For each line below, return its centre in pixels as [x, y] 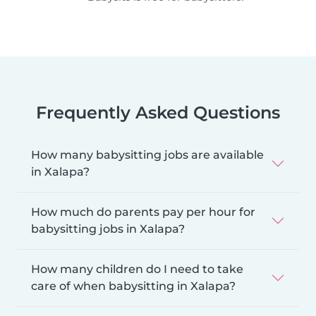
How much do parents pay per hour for [143, 212]
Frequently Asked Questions [158, 112]
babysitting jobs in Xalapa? [108, 229]
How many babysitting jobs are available [147, 154]
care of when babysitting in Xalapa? [133, 286]
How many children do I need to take [137, 269]
